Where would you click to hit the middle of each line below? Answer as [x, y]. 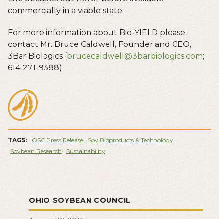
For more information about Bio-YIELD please [97, 32]
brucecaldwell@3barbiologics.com [135, 56]
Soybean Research [36, 151]
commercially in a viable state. [66, 10]
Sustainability [86, 151]
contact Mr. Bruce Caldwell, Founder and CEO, [99, 44]
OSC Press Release [57, 140]
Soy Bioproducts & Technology [131, 140]
